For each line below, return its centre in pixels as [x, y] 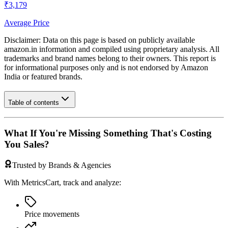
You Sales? [27, 145]
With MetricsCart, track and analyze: [63, 182]
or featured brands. [51, 77]
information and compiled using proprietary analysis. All [128, 49]
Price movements [52, 214]
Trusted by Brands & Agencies [62, 165]
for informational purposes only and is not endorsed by [92, 68]
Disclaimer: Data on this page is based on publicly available [99, 40]
